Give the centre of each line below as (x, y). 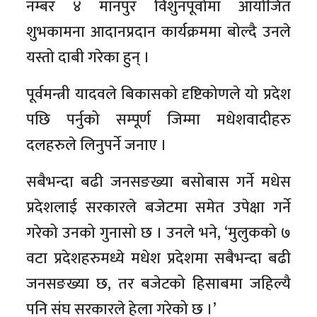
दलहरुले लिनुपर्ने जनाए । (97, 146)
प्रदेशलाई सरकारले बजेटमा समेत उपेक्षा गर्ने (158, 208)
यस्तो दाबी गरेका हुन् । (88, 58)
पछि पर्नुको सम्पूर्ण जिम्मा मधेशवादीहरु (158, 120)
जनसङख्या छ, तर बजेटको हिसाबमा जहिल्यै (158, 284)
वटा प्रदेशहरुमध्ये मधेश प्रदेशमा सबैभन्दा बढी (158, 259)
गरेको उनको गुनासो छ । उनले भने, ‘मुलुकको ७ (158, 234)
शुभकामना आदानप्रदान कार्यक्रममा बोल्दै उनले (158, 33)
